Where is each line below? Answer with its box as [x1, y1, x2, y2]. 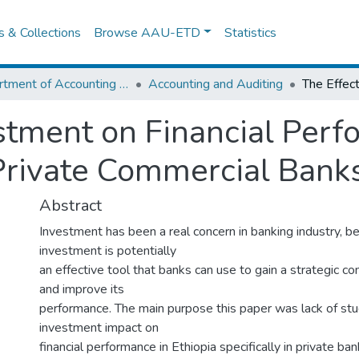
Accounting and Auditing [148, 75, 283, 93]
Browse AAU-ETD [94, 23, 201, 42]
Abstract [39, 195, 102, 216]
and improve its [39, 280, 124, 298]
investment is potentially [39, 242, 176, 260]
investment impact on [39, 319, 159, 337]
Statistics [224, 23, 277, 42]
